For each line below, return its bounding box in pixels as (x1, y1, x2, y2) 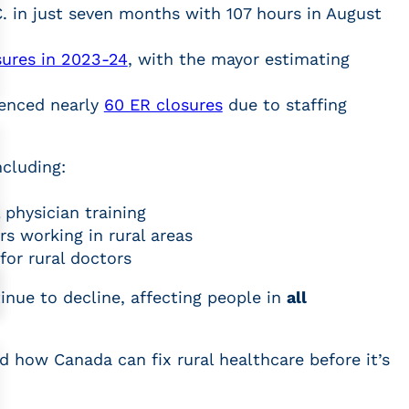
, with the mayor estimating (127, 49, 350, 69)
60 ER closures (103, 95, 223, 115)
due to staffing (222, 95, 347, 115)
